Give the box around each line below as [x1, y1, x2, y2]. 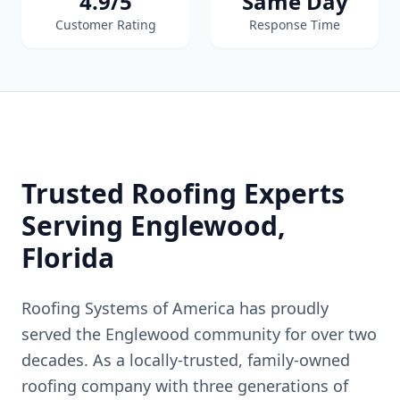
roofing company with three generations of [21, 375, 348, 396]
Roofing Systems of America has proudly [21, 297, 329, 319]
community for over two [189, 323, 377, 345]
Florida [21, 239, 114, 276]
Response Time [249, 16, 340, 33]
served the [21, 323, 105, 345]
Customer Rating [54, 16, 156, 33]
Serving [21, 207, 130, 244]
